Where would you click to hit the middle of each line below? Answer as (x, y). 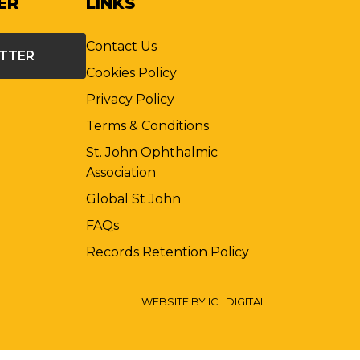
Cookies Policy (131, 73)
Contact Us (121, 47)
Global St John (133, 199)
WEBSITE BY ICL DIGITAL (204, 301)
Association (121, 173)
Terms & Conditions (147, 126)
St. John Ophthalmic (151, 153)
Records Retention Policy (167, 252)
